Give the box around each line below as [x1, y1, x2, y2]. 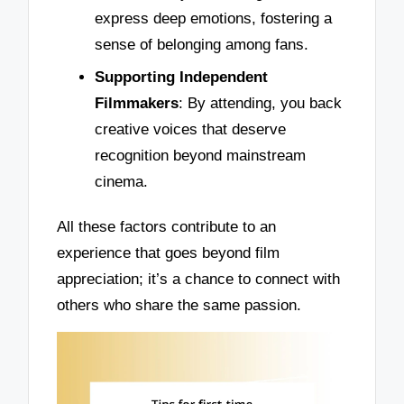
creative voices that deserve [95, 120, 286, 138]
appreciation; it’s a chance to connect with [57, 270, 341, 288]
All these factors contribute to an [57, 217, 277, 235]
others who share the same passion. [57, 296, 302, 314]
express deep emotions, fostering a [95, 10, 332, 28]
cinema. [95, 172, 148, 190]
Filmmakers [95, 94, 179, 112]
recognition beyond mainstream [95, 146, 306, 164]
